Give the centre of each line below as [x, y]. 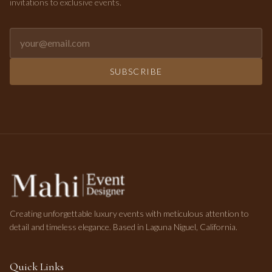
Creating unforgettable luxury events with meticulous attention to [129, 213]
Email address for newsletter [68, 34]
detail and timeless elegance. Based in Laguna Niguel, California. [124, 227]
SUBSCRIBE [136, 71]
